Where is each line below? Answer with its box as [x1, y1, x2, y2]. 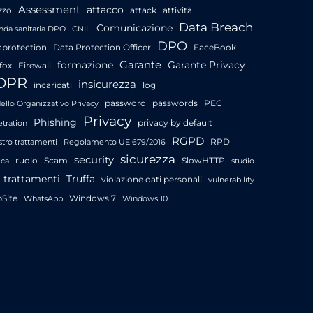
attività [163, 4, 192, 15]
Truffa [66, 173, 95, 184]
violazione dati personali [101, 173, 202, 184]
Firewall [18, 59, 51, 71]
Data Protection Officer [53, 41, 151, 52]
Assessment [18, 3, 80, 16]
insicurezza [78, 78, 136, 91]
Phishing [34, 116, 77, 128]
